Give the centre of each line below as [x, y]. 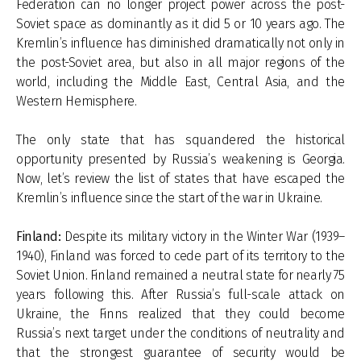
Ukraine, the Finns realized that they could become [180, 314]
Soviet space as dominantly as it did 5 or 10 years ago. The [180, 24]
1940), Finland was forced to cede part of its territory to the [180, 256]
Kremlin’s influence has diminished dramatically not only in [180, 43]
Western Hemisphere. [77, 101]
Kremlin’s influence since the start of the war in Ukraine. [169, 198]
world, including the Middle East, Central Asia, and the [180, 82]
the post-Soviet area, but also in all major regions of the [180, 62]
